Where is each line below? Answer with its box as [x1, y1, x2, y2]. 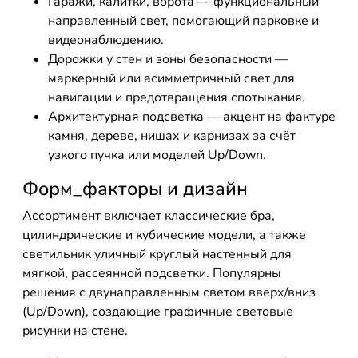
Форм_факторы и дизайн [22, 176, 248, 201]
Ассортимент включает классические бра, [22, 207, 275, 225]
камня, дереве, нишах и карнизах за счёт [48, 127, 296, 145]
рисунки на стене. [22, 322, 128, 340]
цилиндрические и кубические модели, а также [22, 226, 306, 244]
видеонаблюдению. [48, 31, 164, 49]
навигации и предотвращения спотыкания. [48, 89, 305, 106]
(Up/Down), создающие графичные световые [22, 303, 293, 320]
